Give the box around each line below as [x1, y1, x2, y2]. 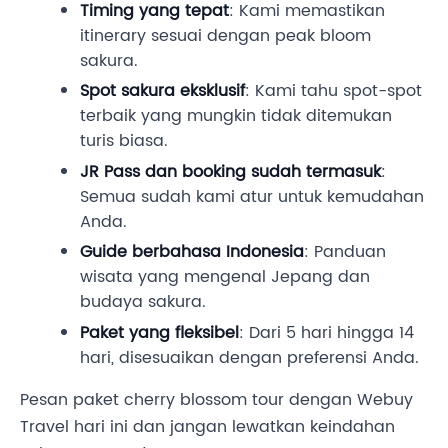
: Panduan [304, 239, 386, 266]
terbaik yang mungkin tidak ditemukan [80, 103, 392, 130]
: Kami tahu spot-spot [245, 78, 422, 105]
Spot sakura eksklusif [80, 78, 245, 105]
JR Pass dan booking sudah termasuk [80, 158, 381, 185]
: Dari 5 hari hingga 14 [239, 319, 414, 346]
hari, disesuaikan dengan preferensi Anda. [80, 344, 419, 371]
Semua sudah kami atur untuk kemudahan [80, 183, 424, 210]
